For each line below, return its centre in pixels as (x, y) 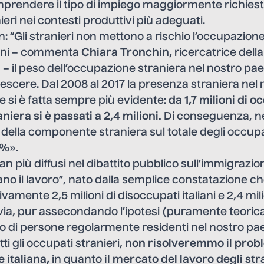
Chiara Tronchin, (127, 53)
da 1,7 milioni (202, 101)
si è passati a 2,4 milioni (95, 117)
